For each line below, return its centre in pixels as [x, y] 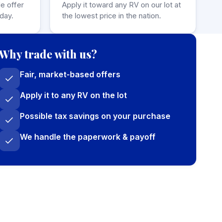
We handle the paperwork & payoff [87, 137]
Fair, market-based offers [70, 74]
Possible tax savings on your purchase [95, 116]
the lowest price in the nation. [111, 16]
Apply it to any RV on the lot [73, 95]
